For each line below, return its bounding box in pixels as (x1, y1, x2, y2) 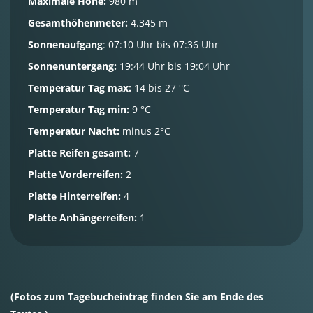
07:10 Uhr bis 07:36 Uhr (105, 38, 219, 51)
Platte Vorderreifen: (28, 168, 123, 181)
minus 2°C (119, 124, 170, 138)
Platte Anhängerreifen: (28, 211, 137, 224)
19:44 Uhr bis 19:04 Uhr (117, 59, 230, 73)
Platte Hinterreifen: (28, 189, 121, 203)
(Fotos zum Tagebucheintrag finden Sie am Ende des (10, 290, 263, 303)
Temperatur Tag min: (28, 103, 129, 116)
